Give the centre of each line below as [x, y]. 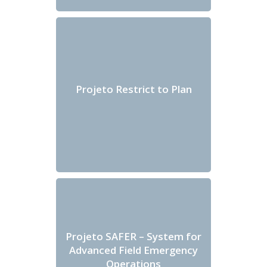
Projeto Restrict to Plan [133, 89]
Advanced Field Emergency [133, 250]
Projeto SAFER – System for [133, 236]
